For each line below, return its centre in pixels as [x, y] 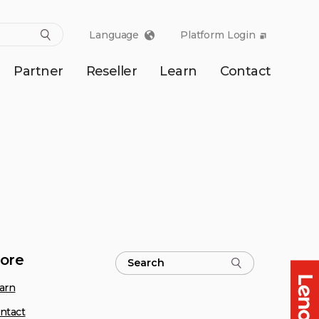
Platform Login [219, 35]
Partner [38, 71]
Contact [245, 71]
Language [116, 35]
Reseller [111, 71]
